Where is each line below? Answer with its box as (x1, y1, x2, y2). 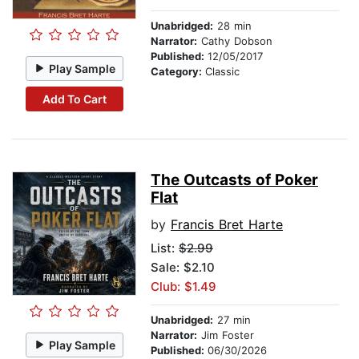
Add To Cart (42, 91, 107, 106)
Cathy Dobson (197, 34, 272, 48)
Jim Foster (197, 329, 254, 342)
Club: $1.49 (151, 279, 216, 295)
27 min (213, 313, 251, 327)
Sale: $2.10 (151, 260, 215, 276)
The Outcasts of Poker (151, 171, 318, 190)
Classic (205, 65, 240, 79)
